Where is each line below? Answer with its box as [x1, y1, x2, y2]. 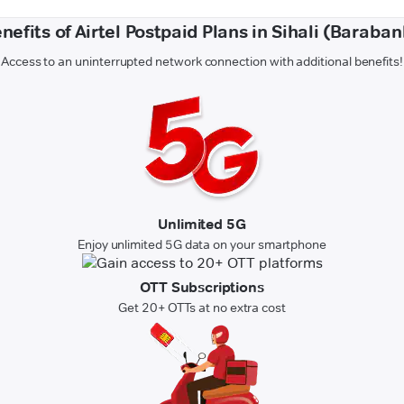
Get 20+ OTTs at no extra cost [118, 299, 286, 317]
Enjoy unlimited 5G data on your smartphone [77, 236, 327, 253]
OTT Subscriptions [140, 279, 264, 297]
